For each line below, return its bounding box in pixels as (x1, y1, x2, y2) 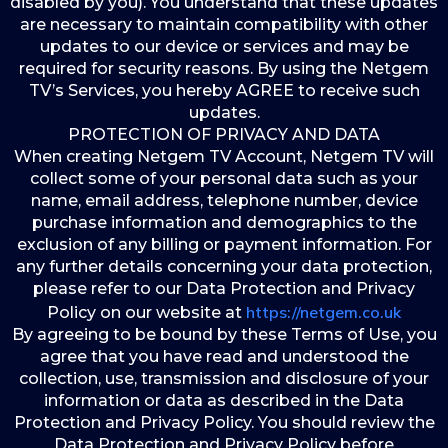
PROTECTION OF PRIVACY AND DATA (68, 125, 380, 144)
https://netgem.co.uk (246, 302, 401, 322)
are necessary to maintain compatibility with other (20, 15, 428, 34)
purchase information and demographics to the (31, 213, 417, 232)
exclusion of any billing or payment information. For (16, 235, 432, 254)
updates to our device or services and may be (39, 37, 409, 56)
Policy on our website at (47, 303, 246, 322)
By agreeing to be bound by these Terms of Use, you (11, 325, 437, 344)
